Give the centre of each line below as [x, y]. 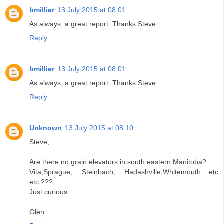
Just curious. [49, 192]
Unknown [46, 128]
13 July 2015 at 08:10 [99, 128]
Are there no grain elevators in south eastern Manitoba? [118, 162]
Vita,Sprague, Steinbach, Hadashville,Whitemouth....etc [124, 172]
